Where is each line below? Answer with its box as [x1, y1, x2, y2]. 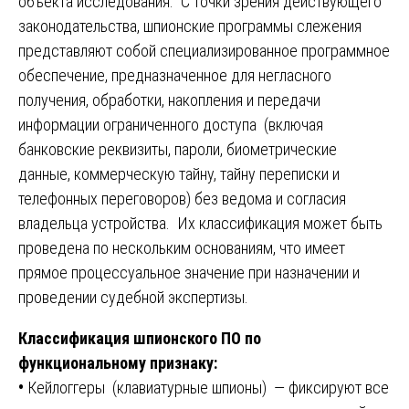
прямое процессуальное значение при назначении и [18, 263, 360, 283]
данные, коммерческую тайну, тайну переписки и [18, 164, 340, 184]
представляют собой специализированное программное [18, 41, 390, 61]
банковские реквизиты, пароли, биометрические [18, 140, 337, 160]
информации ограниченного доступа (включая [18, 115, 323, 135]
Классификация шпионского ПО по [18, 329, 261, 349]
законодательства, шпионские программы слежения [18, 16, 362, 37]
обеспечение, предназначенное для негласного [18, 66, 331, 86]
